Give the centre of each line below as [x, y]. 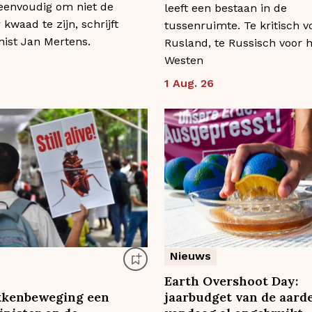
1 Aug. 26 [189, 83]
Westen [184, 60]
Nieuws [190, 256]
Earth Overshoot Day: [231, 281]
